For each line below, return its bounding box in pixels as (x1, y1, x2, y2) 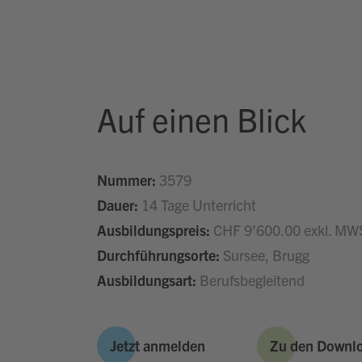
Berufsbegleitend (196, 271, 305, 289)
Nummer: (96, 170, 156, 189)
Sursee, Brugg (219, 246, 309, 264)
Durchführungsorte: (96, 246, 220, 264)
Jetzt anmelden (109, 336, 205, 355)
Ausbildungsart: (96, 271, 196, 289)
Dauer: (96, 196, 138, 214)
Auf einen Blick (96, 99, 306, 139)
